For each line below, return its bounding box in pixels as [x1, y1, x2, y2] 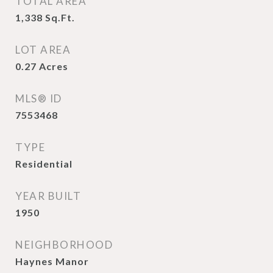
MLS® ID [15, 92, 62, 105]
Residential [15, 158, 73, 169]
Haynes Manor [15, 255, 89, 267]
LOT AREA [15, 43, 71, 56]
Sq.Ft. [45, 12, 75, 23]
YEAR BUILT [15, 190, 81, 202]
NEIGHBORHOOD [15, 238, 113, 251]
